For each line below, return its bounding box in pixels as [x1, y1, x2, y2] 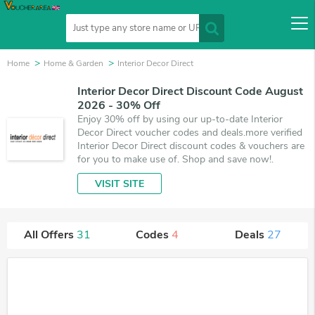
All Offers [23, 227, 77, 243]
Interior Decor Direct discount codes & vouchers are [77, 139, 304, 153]
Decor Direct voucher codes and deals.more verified [77, 126, 302, 139]
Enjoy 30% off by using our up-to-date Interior [77, 112, 283, 126]
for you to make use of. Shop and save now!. [77, 153, 274, 166]
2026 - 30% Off [77, 98, 160, 113]
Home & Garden [44, 58, 103, 69]
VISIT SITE [95, 177, 144, 191]
